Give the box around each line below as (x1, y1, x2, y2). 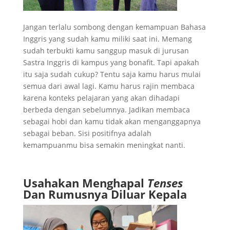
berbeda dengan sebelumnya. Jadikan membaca (23, 104, 190, 114)
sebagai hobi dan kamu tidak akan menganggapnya (23, 116, 201, 126)
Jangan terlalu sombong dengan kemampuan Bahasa (23, 22, 206, 32)
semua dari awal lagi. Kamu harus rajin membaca (23, 81, 195, 91)
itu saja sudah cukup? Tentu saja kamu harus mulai (23, 69, 201, 79)
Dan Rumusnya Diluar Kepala (23, 186, 187, 202)
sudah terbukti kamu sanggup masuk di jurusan (23, 45, 189, 55)
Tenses (147, 175, 183, 190)
